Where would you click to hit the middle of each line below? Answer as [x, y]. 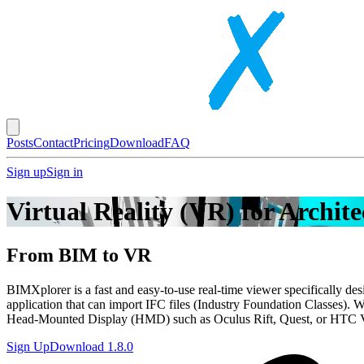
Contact [53, 143]
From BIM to [65, 255]
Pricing [91, 143]
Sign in [65, 172]
